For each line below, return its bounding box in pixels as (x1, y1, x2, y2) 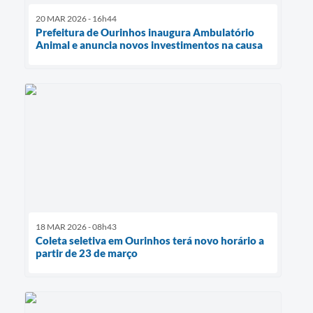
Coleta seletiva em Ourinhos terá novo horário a (36, 234, 264, 247)
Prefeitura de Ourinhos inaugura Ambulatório (36, 26, 254, 39)
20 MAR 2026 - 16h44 (36, 13, 117, 24)
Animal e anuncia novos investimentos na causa (36, 38, 263, 52)
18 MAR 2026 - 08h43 (36, 221, 117, 233)
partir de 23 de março (36, 247, 138, 260)
